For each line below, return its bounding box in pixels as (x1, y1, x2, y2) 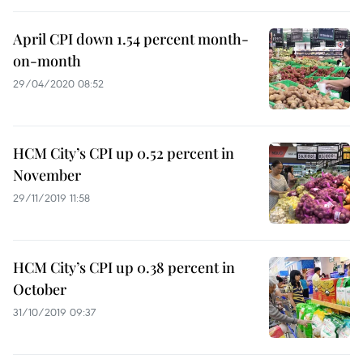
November (13, 165, 81, 185)
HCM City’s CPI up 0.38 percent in (13, 258, 235, 277)
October (13, 280, 66, 299)
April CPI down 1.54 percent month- (13, 29, 249, 49)
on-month (13, 51, 81, 70)
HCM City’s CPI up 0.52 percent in (13, 143, 234, 163)
